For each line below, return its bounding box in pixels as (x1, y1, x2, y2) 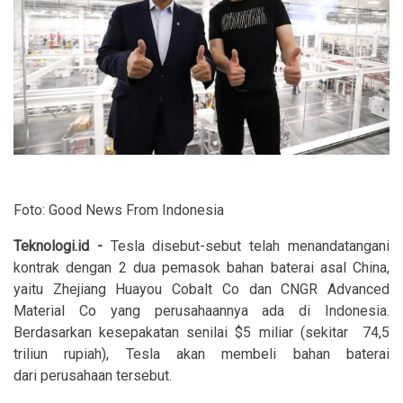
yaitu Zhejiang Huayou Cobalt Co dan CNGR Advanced (13, 281, 390, 298)
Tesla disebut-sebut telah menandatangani (102, 237, 390, 255)
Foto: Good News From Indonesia (13, 201, 224, 219)
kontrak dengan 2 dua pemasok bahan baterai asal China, (13, 259, 390, 276)
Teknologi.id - (13, 237, 103, 255)
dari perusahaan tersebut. (13, 367, 175, 384)
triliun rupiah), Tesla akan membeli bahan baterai (13, 345, 390, 363)
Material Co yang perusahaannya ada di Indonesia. (13, 302, 390, 319)
